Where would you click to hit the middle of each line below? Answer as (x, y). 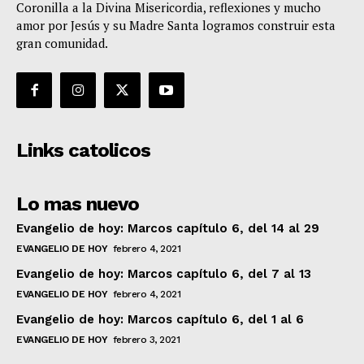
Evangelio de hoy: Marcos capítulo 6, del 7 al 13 (164, 274)
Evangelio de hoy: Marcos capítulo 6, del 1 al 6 (160, 320)
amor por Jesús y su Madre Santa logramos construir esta (176, 26)
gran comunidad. (62, 43)
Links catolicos (83, 151)
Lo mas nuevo (78, 204)
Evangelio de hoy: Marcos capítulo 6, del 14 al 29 (168, 229)
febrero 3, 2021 (146, 340)
